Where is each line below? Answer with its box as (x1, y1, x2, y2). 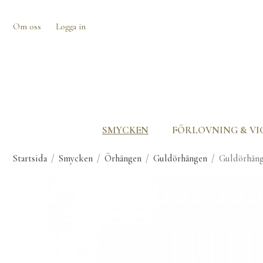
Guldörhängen (153, 153, 207, 164)
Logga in (56, 21, 86, 32)
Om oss (13, 21, 41, 32)
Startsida (13, 153, 47, 164)
